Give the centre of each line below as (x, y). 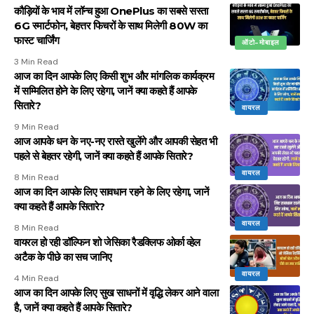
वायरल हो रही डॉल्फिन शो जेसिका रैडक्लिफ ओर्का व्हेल (107, 242)
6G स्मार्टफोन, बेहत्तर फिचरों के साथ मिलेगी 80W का (111, 25)
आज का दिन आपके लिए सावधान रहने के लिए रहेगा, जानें (111, 191)
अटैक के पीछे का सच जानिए (63, 257)
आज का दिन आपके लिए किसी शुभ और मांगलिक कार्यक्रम (114, 76)
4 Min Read (36, 278)
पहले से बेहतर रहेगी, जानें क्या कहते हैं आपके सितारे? (103, 156)
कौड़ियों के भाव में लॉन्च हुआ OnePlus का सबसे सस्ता (111, 11)
